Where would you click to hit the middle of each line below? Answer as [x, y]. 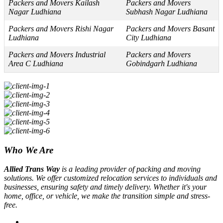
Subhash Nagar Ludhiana [167, 12]
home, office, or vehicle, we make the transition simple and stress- [107, 196]
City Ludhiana [149, 38]
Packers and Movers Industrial [57, 55]
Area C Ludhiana [36, 64]
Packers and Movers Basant [170, 29]
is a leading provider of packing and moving [130, 169]
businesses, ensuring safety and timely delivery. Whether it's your [105, 187]
